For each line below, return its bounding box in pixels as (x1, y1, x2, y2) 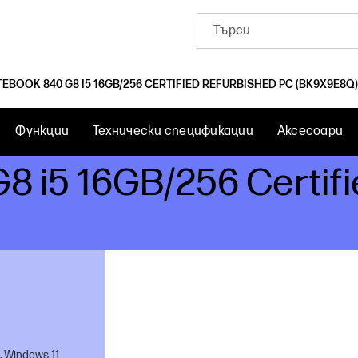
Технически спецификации (93, 124, 253, 139)
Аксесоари (276, 124, 344, 139)
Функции (15, 124, 70, 139)
